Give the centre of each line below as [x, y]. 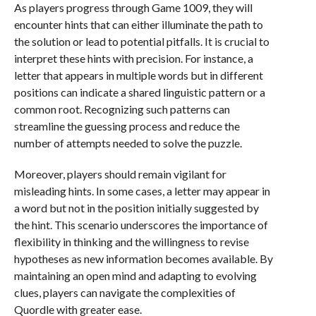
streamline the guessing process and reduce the [127, 126]
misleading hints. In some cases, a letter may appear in [142, 191]
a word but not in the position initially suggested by [136, 208]
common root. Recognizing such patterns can [122, 109]
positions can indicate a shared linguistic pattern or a [139, 92]
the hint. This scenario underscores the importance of [141, 225]
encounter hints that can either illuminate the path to [138, 24]
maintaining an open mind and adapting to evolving [135, 275]
